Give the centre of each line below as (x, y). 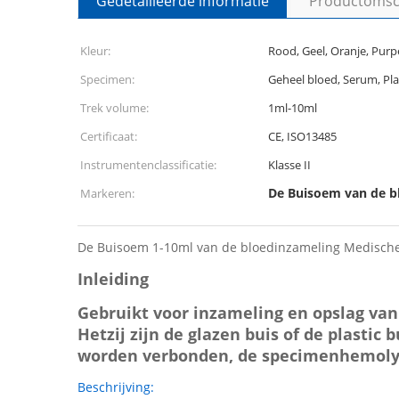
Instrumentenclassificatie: (148, 165)
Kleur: (95, 51)
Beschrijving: (116, 387)
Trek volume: (114, 108)
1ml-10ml (293, 108)
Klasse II (289, 165)
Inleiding (113, 279)
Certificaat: (109, 136)
